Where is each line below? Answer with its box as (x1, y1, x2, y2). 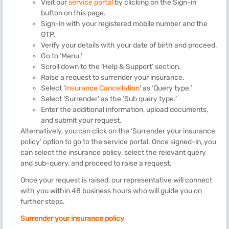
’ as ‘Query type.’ (140, 83, 192, 93)
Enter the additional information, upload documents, (41, 105, 208, 114)
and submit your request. (41, 116, 122, 125)
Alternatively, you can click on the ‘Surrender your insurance (20, 126, 215, 135)
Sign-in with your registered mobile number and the (41, 19, 208, 28)
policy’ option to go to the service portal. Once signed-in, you (20, 137, 216, 146)
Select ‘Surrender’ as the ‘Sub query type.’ (41, 94, 177, 103)
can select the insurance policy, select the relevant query (20, 148, 206, 157)
